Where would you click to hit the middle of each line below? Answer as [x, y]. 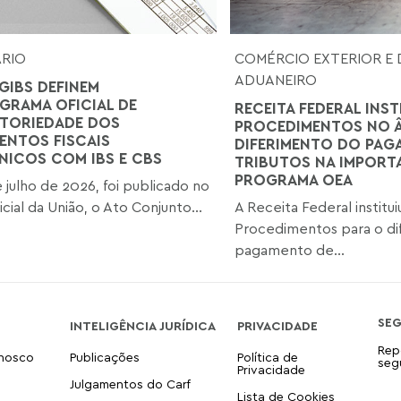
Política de [267, 356]
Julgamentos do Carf [130, 383]
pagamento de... [289, 249]
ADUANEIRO [275, 79]
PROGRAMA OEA [293, 179]
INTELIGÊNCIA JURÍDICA [142, 325]
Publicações [104, 356]
